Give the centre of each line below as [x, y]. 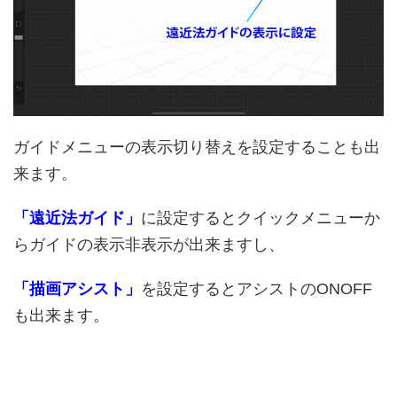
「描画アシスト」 [77, 289]
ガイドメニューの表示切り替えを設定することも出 [197, 148]
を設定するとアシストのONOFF [257, 289]
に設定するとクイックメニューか [261, 218]
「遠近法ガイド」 [77, 218]
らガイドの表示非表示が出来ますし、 [149, 245]
